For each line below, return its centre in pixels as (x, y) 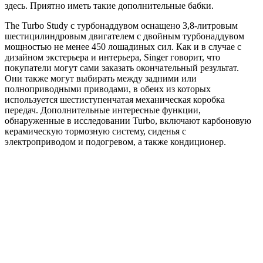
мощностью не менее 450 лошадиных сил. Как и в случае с (123, 47)
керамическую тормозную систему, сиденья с (95, 131)
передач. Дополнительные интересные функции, (103, 110)
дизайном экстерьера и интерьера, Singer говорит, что (112, 58)
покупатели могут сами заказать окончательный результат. (122, 68)
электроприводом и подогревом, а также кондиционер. (115, 142)
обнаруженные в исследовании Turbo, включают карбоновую (128, 121)
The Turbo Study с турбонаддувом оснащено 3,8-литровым (121, 26)
